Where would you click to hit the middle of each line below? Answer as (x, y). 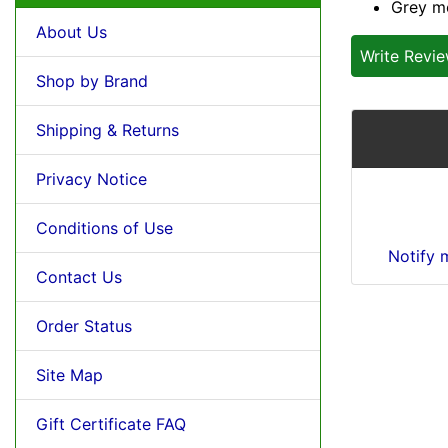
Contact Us (79, 276)
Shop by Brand (92, 80)
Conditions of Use (104, 227)
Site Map (69, 374)
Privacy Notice (91, 178)
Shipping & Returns (107, 129)
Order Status (84, 325)
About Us (71, 31)
